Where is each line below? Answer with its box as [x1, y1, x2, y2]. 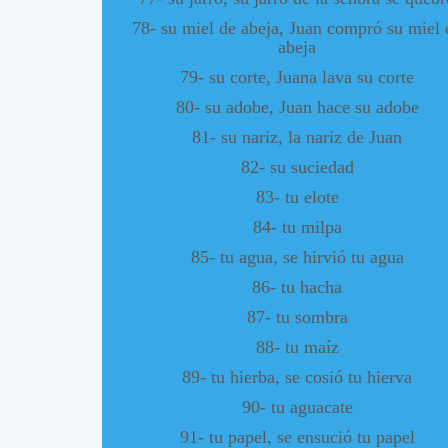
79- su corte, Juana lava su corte [180, 66, 414, 87]
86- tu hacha [252, 276, 342, 297]
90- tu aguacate [241, 396, 353, 417]
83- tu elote [255, 186, 339, 207]
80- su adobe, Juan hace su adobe [175, 96, 419, 117]
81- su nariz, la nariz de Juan [192, 126, 402, 147]
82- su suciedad [240, 156, 354, 177]
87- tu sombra [246, 306, 348, 327]
